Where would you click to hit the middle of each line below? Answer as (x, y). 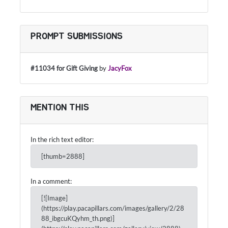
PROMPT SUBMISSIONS (77, 37)
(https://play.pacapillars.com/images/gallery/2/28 (113, 208)
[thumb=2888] (63, 156)
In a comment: (51, 181)
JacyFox (120, 68)
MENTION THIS (60, 108)
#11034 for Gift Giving (64, 68)
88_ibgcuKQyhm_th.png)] (78, 219)
